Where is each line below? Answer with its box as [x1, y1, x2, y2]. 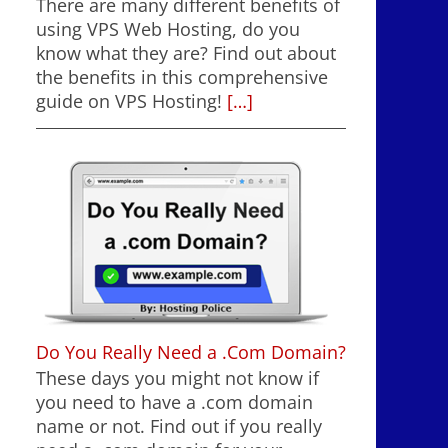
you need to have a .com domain [36, 390, 313, 415]
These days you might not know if [36, 366, 319, 391]
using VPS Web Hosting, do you [36, 16, 300, 41]
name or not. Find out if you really [36, 414, 322, 439]
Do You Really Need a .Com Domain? [36, 340, 346, 365]
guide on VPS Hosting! [36, 88, 222, 113]
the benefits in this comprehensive [36, 64, 328, 89]
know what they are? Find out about [36, 40, 336, 65]
